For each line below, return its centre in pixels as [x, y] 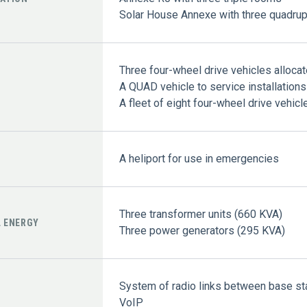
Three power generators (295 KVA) [202, 231]
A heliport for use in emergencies [199, 159]
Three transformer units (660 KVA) [200, 214]
